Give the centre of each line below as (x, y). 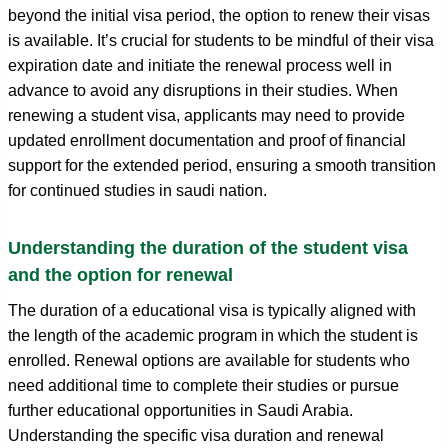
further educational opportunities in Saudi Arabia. (180, 410)
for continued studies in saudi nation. (137, 190)
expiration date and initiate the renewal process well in (200, 65)
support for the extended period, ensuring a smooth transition (222, 165)
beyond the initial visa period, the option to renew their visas (219, 15)
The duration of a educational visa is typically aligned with (212, 310)
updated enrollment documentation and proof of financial (207, 140)
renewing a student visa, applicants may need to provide (206, 115)
